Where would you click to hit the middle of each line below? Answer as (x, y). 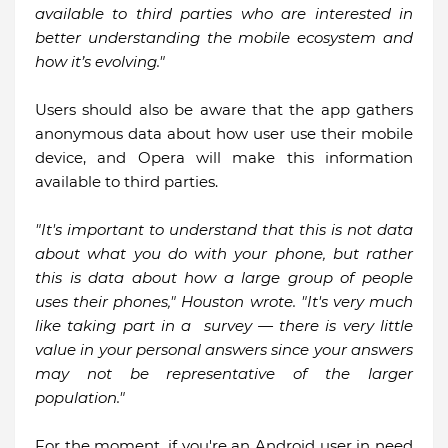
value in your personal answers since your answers (224, 350)
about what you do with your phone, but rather (224, 254)
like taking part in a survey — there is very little (224, 326)
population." (80, 398)
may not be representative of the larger (224, 374)
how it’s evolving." (100, 62)
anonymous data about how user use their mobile (224, 134)
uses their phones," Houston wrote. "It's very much (224, 302)
